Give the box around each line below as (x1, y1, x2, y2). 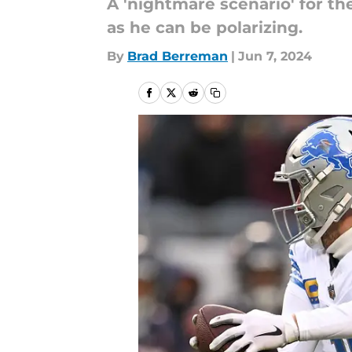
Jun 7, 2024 (238, 49, 312, 64)
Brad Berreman (127, 49, 228, 64)
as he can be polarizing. (107, 18, 302, 37)
